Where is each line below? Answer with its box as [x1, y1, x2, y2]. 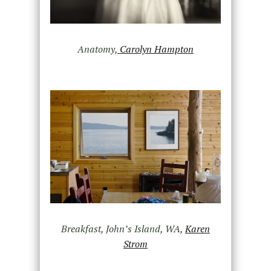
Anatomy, [77, 42, 117, 56]
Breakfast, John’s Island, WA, [60, 221, 185, 235]
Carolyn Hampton [117, 42, 194, 56]
